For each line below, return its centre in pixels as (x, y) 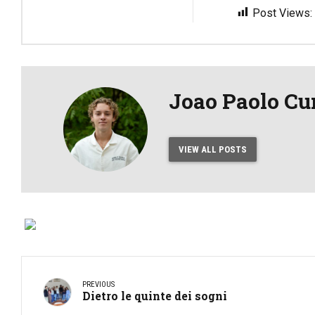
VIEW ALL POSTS (212, 149)
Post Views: (282, 13)
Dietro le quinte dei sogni (155, 296)
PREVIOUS (98, 285)
